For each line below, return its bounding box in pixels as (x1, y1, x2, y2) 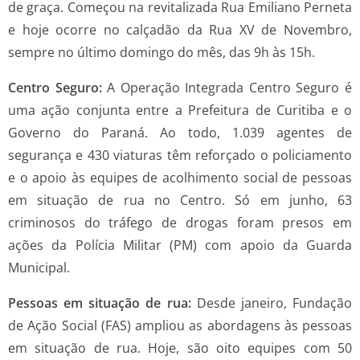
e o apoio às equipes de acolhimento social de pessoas (8, 169, 352, 187)
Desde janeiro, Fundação (190, 294, 353, 313)
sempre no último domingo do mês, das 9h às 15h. (8, 43, 315, 62)
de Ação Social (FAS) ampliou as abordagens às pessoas (8, 317, 352, 335)
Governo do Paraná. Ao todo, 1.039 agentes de (8, 124, 352, 142)
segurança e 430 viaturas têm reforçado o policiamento (8, 146, 352, 165)
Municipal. (8, 259, 70, 277)
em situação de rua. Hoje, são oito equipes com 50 (8, 339, 352, 358)
